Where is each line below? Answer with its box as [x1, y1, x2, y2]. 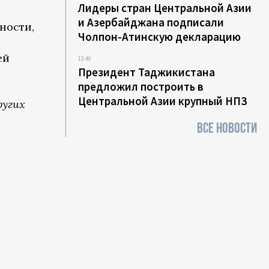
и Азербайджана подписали [78, 15, 225, 29]
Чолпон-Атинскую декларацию [78, 29, 241, 44]
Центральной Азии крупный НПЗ [78, 94, 248, 108]
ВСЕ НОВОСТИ [197, 119, 257, 137]
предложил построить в [78, 79, 204, 94]
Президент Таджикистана [78, 65, 216, 79]
